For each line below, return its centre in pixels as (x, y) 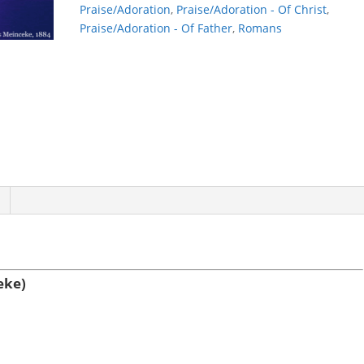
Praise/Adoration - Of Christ (252, 9)
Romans (260, 28)
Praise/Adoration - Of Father (156, 28)
